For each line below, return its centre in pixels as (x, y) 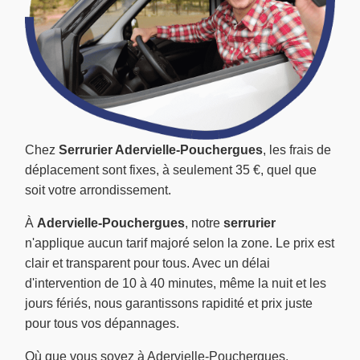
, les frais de (297, 150)
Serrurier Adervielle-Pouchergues (161, 150)
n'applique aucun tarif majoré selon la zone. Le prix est (180, 243)
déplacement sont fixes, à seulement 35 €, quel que (171, 170)
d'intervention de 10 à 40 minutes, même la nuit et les (176, 284)
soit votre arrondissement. (98, 190)
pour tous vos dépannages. (102, 324)
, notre (204, 223)
